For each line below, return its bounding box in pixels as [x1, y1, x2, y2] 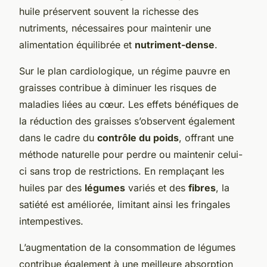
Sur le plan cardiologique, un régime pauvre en [19, 64, 230, 77]
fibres [188, 181, 216, 194]
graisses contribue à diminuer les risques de [19, 81, 216, 94]
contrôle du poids [97, 131, 179, 144]
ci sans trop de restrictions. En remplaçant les [19, 164, 224, 177]
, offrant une [179, 131, 234, 144]
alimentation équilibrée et [19, 38, 135, 51]
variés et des [125, 181, 188, 194]
